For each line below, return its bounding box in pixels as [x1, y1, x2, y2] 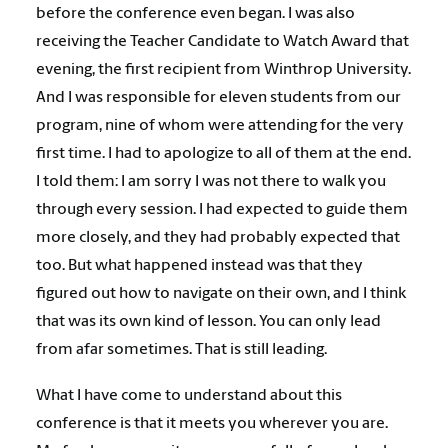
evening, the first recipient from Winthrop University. [36, 62, 411, 78]
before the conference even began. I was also [36, 6, 355, 22]
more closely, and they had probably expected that [36, 230, 400, 246]
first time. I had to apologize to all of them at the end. [36, 146, 411, 162]
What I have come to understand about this [36, 388, 342, 404]
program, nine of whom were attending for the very [36, 118, 404, 134]
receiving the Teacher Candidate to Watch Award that [36, 34, 409, 50]
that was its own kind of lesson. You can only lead [36, 314, 381, 330]
